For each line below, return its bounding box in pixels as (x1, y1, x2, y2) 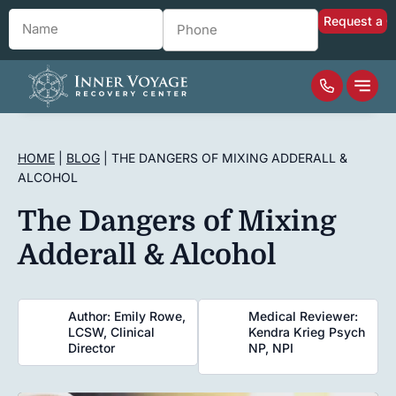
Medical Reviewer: (248, 308, 358, 324)
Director (68, 340, 115, 355)
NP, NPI (248, 340, 293, 355)
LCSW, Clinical (68, 324, 155, 339)
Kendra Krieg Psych (248, 324, 365, 339)
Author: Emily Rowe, (68, 308, 186, 324)
